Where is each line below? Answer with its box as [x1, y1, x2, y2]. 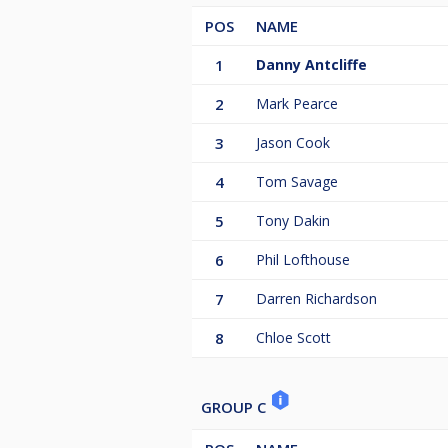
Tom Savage [256, 172, 338, 192]
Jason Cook [256, 133, 330, 153]
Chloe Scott [256, 328, 331, 348]
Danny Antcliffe [256, 55, 367, 75]
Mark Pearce [256, 94, 338, 114]
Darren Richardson [256, 289, 377, 309]
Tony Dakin [256, 211, 330, 231]
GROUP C [201, 397, 270, 418]
